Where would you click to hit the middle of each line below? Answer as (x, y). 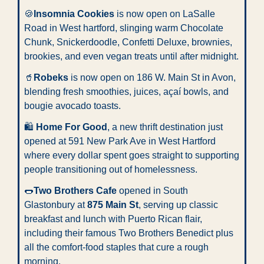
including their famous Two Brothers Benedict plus (129, 233)
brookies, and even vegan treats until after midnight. (131, 56)
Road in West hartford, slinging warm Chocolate (124, 28)
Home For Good (72, 127)
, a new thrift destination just (165, 127)
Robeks (51, 77)
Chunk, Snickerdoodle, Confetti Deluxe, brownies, (128, 42)
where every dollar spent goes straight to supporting (132, 155)
